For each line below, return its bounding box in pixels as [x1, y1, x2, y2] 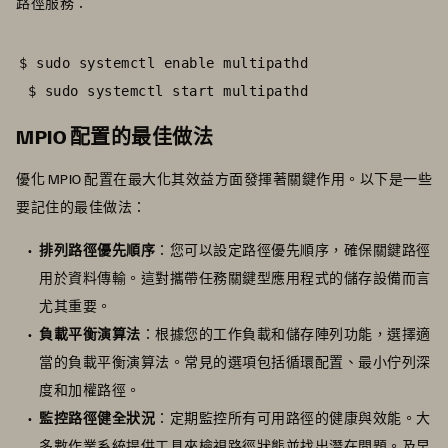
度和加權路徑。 [39, 381, 141, 399]
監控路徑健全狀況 [39, 409, 155, 427]
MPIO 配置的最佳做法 [16, 123, 213, 150]
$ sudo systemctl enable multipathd [19, 55, 308, 72]
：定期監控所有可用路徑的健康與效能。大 [155, 409, 431, 427]
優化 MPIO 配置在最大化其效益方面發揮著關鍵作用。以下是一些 [16, 170, 432, 188]
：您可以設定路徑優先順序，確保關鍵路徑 [155, 241, 431, 259]
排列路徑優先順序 [39, 241, 155, 259]
